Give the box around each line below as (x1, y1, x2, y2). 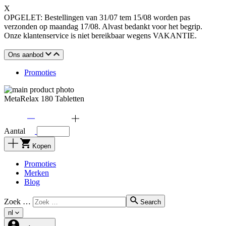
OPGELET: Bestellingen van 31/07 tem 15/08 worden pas (4, 13, 190, 22)
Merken (24, 168, 49, 177)
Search (140, 198, 161, 206)
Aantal (4, 127, 25, 135)
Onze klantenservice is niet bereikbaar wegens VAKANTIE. (4, 31, 197, 40)
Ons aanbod (8, 51, 43, 59)
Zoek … (4, 197, 31, 206)
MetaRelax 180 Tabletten (4, 94, 84, 103)
